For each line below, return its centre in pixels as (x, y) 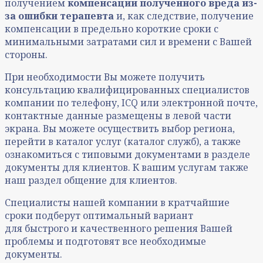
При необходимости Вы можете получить (105, 77)
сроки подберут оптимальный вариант (99, 216)
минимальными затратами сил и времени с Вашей (128, 42)
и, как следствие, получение (184, 16)
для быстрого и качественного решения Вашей (119, 229)
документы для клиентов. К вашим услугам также (127, 168)
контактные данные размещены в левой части (118, 116)
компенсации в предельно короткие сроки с (112, 29)
